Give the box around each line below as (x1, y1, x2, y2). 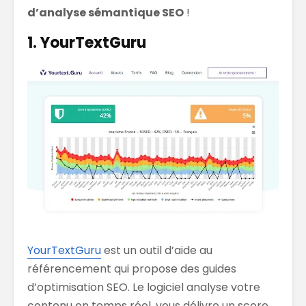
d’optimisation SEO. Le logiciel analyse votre (27, 279, 260, 295)
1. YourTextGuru (27, 31, 146, 53)
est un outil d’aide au (101, 242, 212, 258)
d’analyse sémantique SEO (27, 4, 184, 20)
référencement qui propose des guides (27, 260, 236, 277)
